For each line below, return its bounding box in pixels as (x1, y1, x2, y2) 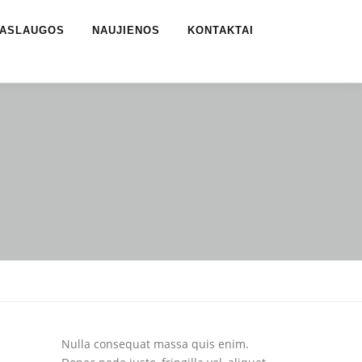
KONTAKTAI (187, 24, 254, 36)
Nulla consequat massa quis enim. (61, 336, 249, 352)
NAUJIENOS (92, 24, 160, 36)
